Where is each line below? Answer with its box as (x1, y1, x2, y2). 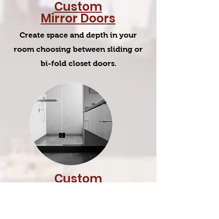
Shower (55, 182, 101, 198)
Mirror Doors (41, 10, 115, 26)
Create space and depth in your (20, 31, 137, 39)
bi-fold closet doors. (40, 59, 116, 67)
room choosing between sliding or (14, 45, 143, 53)
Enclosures (45, 194, 111, 210)
